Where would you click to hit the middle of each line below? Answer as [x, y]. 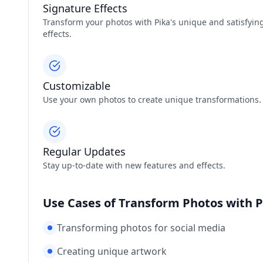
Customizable [77, 86]
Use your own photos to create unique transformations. [152, 100]
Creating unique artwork [112, 251]
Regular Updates [84, 151]
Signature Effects [85, 8]
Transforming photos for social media [141, 228]
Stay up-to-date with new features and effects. [134, 165]
